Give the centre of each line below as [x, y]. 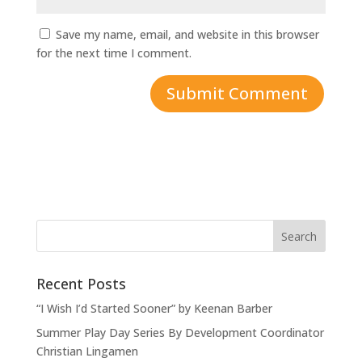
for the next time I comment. [114, 53]
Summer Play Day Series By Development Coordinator [180, 333]
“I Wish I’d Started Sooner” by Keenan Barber [154, 309]
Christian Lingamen [87, 351]
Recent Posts [81, 284]
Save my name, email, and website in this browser [187, 35]
